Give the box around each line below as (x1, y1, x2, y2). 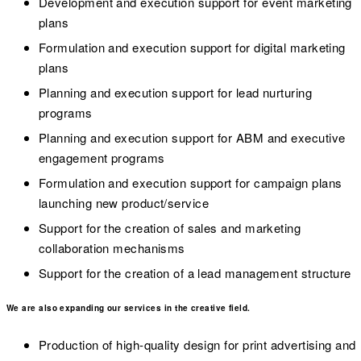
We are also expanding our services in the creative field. (6, 302, 251, 314)
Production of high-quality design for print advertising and (39, 335, 356, 353)
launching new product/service (39, 193, 210, 211)
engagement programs (39, 148, 165, 166)
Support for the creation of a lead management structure (39, 263, 351, 281)
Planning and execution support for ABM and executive (39, 128, 346, 146)
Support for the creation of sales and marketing (39, 218, 301, 236)
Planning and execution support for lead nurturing (39, 83, 313, 101)
